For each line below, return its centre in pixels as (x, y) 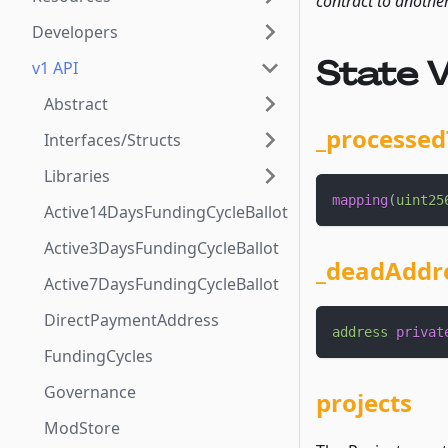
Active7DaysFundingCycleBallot (161, 284)
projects (364, 403)
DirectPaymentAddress (131, 320)
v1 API (55, 68)
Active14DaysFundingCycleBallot (166, 212)
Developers (75, 32)
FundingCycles (98, 356)
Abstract (76, 104)
